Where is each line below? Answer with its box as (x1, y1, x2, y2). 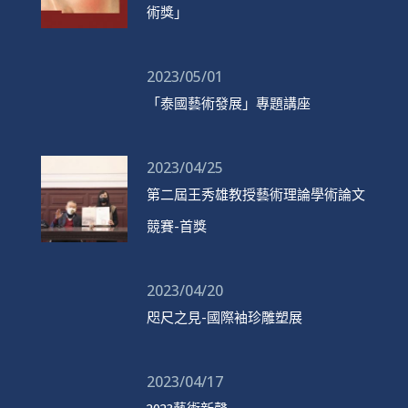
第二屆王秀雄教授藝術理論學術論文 (146, 186, 365, 203)
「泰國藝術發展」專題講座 (146, 95, 311, 112)
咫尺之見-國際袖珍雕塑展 (146, 309, 302, 326)
